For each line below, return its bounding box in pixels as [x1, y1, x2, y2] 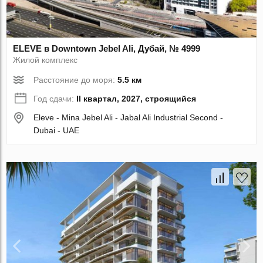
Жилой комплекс [13, 55, 78, 65]
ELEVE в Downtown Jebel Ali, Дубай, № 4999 [13, 43, 201, 54]
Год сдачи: [33, 94, 77, 104]
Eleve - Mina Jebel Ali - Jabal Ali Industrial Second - [33, 113, 224, 123]
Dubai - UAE [33, 126, 80, 136]
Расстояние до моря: [33, 75, 118, 85]
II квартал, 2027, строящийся [76, 94, 197, 104]
